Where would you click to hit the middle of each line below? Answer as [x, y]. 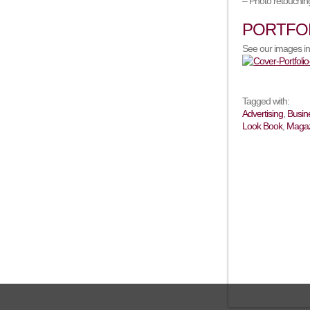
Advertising [263, 113]
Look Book [263, 126]
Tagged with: [266, 101]
